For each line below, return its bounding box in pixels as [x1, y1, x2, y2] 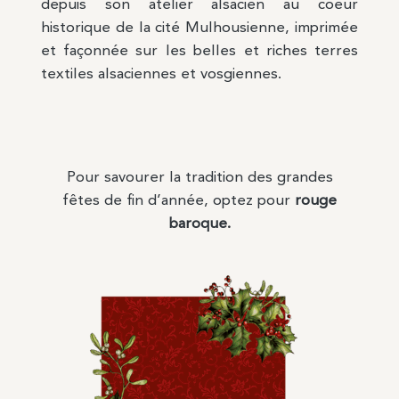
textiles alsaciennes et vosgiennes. [40, 67, 281, 83]
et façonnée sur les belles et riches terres [40, 44, 359, 60]
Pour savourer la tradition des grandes [66, 170, 333, 186]
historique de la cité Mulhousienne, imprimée [40, 20, 359, 37]
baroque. [168, 216, 231, 232]
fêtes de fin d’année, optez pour [62, 193, 295, 209]
